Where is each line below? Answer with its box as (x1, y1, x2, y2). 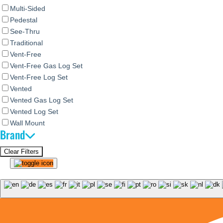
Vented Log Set (10, 108, 58, 115)
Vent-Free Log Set (10, 73, 68, 81)
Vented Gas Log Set (10, 96, 73, 104)
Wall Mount (10, 119, 45, 127)
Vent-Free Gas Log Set (10, 62, 83, 70)
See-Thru (10, 27, 40, 35)
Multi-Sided (10, 4, 45, 12)
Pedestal (10, 16, 37, 24)
